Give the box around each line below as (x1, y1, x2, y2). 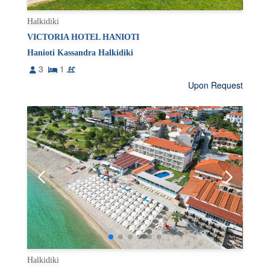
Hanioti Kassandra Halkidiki (27, 48, 134, 57)
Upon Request (187, 78, 243, 91)
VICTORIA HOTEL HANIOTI (27, 32, 140, 42)
